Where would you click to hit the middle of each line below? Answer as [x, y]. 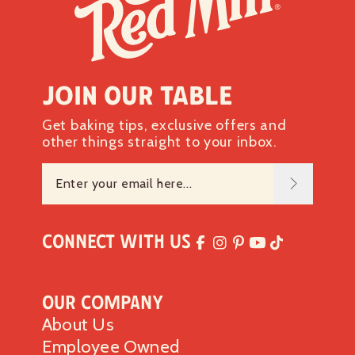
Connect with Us [116, 241]
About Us [78, 324]
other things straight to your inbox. [160, 141]
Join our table [137, 95]
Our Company [103, 302]
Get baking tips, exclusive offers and [164, 125]
